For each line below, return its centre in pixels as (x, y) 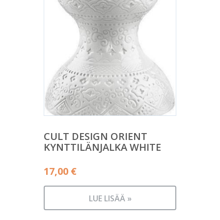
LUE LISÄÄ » (110, 198)
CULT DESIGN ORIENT (96, 136)
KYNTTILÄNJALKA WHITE (102, 147)
